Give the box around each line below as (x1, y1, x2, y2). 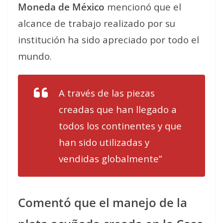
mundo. (18, 49, 52, 62)
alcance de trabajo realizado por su (18, 16, 175, 29)
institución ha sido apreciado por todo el (18, 33, 199, 46)
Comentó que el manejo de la (18, 194, 187, 211)
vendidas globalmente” (59, 152, 162, 165)
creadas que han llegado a (59, 103, 177, 115)
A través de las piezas (59, 86, 155, 99)
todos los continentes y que (59, 119, 182, 132)
